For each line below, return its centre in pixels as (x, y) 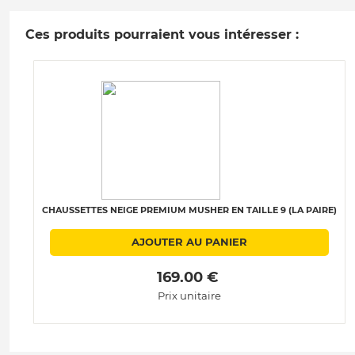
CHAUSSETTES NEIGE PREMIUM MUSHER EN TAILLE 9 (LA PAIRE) (189, 210)
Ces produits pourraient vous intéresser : (162, 34)
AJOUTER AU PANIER (189, 242)
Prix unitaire (189, 296)
